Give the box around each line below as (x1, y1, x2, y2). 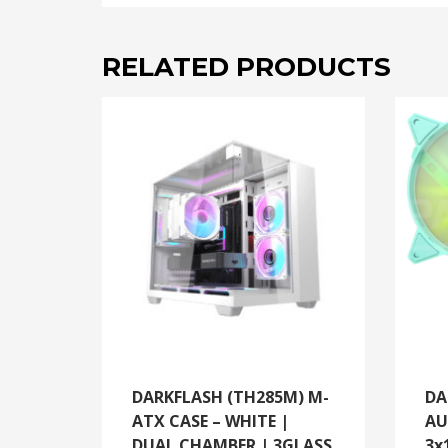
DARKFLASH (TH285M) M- (132, 385, 329, 408)
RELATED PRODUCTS (102, 51, 391, 84)
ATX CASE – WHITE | (132, 409, 289, 432)
